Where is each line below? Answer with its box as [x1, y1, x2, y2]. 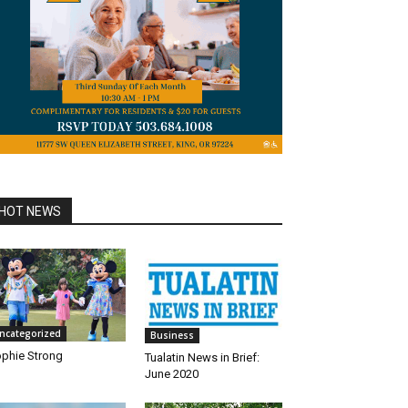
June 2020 [144, 367, 199, 382]
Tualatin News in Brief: [144, 351, 260, 365]
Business [149, 329, 194, 342]
